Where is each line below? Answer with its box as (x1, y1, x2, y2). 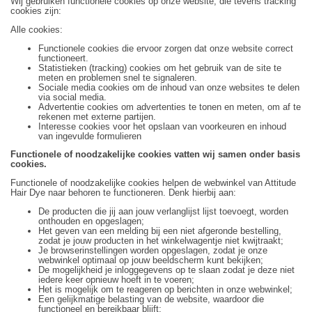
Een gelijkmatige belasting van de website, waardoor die (38, 293, 264, 304)
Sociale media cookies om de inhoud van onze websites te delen (38, 81, 299, 93)
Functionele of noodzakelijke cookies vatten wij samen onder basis (10, 149, 300, 160)
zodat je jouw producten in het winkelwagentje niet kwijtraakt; (38, 235, 283, 246)
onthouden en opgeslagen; (38, 215, 144, 226)
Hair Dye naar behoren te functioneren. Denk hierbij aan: (10, 187, 236, 198)
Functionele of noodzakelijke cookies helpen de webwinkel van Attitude (10, 178, 296, 189)
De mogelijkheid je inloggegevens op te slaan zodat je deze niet (38, 264, 295, 275)
